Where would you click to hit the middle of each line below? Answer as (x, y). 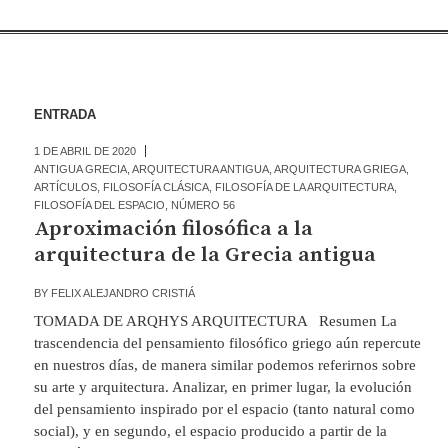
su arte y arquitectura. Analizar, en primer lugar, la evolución (222, 387)
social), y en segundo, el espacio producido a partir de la (210, 431)
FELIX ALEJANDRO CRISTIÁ (122, 293)
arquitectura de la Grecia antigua (204, 255)
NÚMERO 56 (202, 205)
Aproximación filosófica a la (173, 229)
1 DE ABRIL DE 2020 (84, 151)
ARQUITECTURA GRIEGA (339, 169)
